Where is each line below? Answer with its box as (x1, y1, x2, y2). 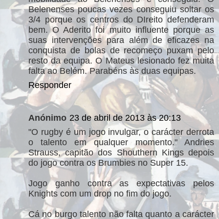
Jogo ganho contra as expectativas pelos (28, 178, 214, 189)
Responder (28, 80, 71, 90)
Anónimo (28, 113, 66, 123)
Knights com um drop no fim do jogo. (28, 189, 172, 199)
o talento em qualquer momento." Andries (28, 137, 214, 148)
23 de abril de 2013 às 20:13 (69, 113, 181, 123)
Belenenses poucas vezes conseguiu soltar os (28, 4, 214, 14)
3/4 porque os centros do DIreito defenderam (28, 14, 214, 24)
